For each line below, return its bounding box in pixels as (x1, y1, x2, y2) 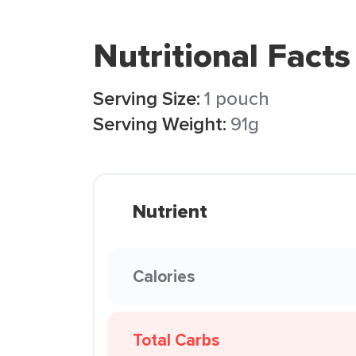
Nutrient (133, 197, 207, 226)
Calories (133, 264, 195, 288)
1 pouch (204, 84, 269, 112)
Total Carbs (133, 327, 219, 352)
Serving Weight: (93, 110, 226, 137)
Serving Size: (93, 84, 200, 112)
